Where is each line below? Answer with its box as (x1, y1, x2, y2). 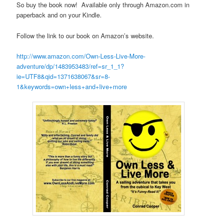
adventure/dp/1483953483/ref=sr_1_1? (16, 61, 124, 71)
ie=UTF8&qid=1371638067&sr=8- (16, 71, 110, 81)
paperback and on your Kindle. (16, 10, 102, 20)
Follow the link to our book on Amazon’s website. (16, 31, 155, 40)
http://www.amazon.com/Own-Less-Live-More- (16, 51, 146, 61)
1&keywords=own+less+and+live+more (16, 81, 127, 91)
